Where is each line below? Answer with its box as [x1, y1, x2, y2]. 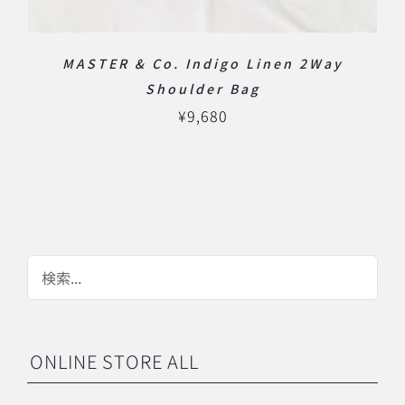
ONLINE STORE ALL [30, 347, 199, 374]
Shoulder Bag [145, 79, 260, 98]
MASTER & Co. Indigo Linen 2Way [61, 53, 344, 72]
